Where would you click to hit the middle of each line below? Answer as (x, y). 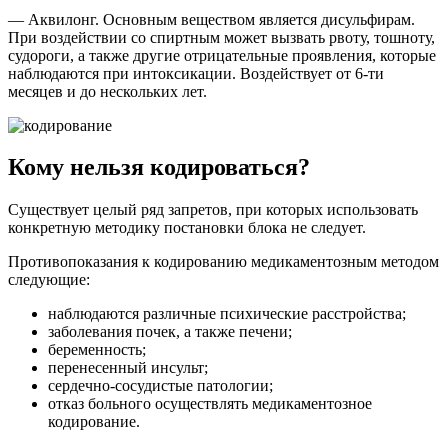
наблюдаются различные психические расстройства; (227, 314)
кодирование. (94, 422)
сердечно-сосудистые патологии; (160, 386)
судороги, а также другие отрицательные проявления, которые (222, 55)
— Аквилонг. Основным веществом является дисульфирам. (211, 19)
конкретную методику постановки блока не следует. (187, 228)
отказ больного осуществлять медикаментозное (210, 404)
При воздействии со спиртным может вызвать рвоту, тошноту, (221, 37)
